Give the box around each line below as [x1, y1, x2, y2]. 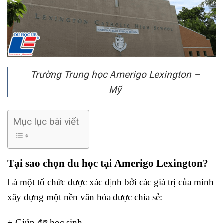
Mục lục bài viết [13, 116, 79, 127]
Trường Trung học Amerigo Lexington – [30, 68, 200, 80]
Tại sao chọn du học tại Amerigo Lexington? [7, 157, 208, 169]
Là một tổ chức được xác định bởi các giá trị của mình [7, 177, 214, 188]
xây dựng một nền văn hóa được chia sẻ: [7, 192, 162, 203]
